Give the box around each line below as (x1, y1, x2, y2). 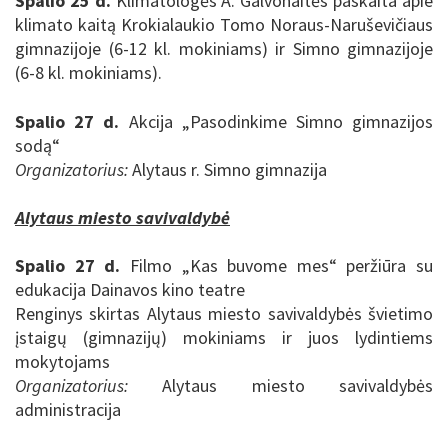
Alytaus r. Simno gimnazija (128, 157, 327, 181)
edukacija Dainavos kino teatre (15, 278, 245, 302)
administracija (15, 398, 121, 422)
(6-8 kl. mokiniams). (15, 61, 162, 85)
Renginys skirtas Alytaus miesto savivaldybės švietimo (15, 302, 433, 326)
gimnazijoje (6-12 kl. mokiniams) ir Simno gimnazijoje (15, 37, 433, 61)
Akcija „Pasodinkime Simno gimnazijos (119, 109, 434, 133)
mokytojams (15, 350, 110, 374)
